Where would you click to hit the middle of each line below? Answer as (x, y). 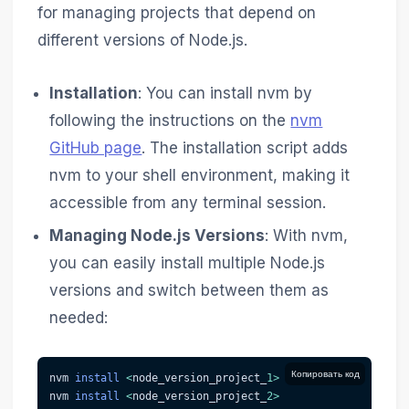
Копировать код (325, 373)
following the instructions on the (170, 120)
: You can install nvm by (225, 93)
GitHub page (96, 147)
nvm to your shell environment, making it (200, 175)
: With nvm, (307, 236)
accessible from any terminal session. (188, 202)
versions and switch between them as (189, 291)
